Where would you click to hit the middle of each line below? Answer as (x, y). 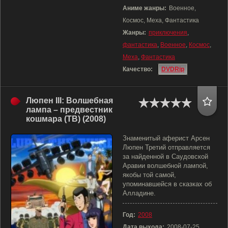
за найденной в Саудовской (165, 156)
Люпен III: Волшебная (69, 101)
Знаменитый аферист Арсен (166, 138)
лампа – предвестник (69, 110)
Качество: (138, 69)
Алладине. (139, 193)
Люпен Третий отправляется (166, 147)
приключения (168, 33)
